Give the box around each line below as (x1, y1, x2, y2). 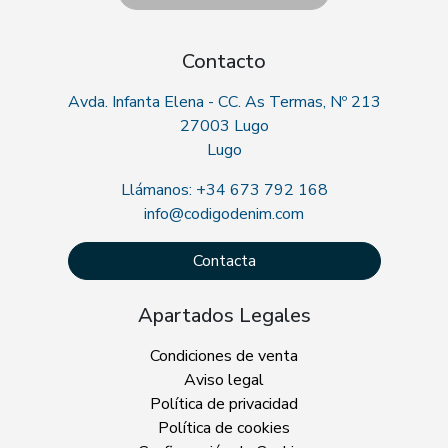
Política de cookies (158, 417, 290, 440)
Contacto (182, 48, 266, 76)
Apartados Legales (137, 302, 311, 330)
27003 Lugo (179, 115, 269, 138)
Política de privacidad (150, 393, 298, 416)
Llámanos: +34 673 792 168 (120, 179, 328, 202)
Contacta (192, 250, 256, 273)
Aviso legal (184, 369, 264, 392)
